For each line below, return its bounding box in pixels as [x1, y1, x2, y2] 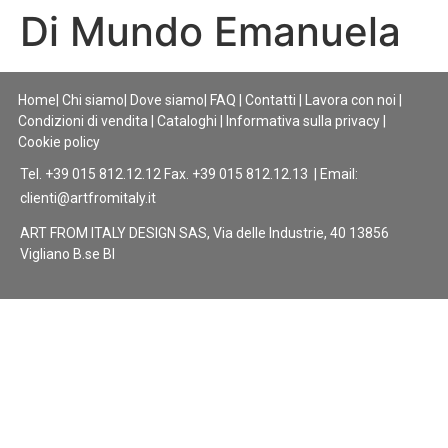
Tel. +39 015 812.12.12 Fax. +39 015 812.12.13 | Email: [20, 166, 358, 182]
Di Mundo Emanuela [20, 7, 401, 56]
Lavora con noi [305, 92, 396, 108]
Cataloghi [157, 113, 217, 129]
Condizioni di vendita [18, 113, 148, 129]
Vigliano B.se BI [20, 246, 118, 262]
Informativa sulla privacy [226, 113, 380, 129]
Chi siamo [62, 92, 124, 108]
